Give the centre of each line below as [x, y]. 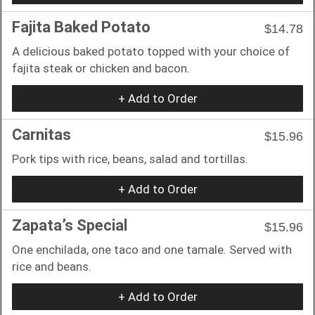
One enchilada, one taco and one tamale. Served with [152, 249]
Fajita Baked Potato [81, 27]
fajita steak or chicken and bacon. [101, 68]
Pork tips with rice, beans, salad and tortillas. [130, 159]
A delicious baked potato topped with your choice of [151, 51]
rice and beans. [52, 266]
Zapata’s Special [70, 225]
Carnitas [41, 134]
